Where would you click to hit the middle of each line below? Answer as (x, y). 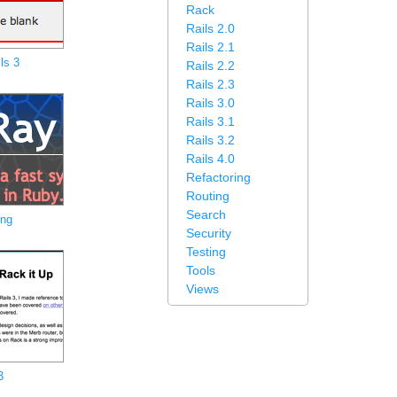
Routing (208, 196)
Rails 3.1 (210, 121)
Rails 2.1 (210, 47)
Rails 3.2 (210, 140)
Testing (206, 252)
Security (209, 233)
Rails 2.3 (210, 84)
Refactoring (218, 177)
